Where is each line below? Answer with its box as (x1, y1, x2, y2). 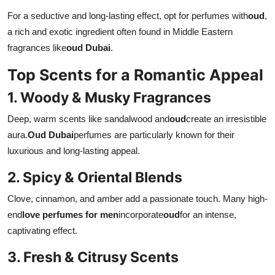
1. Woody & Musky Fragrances (7, 88, 211, 106)
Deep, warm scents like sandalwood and (7, 113, 169, 124)
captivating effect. (7, 225, 77, 236)
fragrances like (7, 42, 66, 53)
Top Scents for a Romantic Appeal (7, 65, 263, 84)
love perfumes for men (22, 209, 118, 220)
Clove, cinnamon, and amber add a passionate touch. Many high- (7, 193, 268, 204)
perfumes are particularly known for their (74, 129, 234, 140)
